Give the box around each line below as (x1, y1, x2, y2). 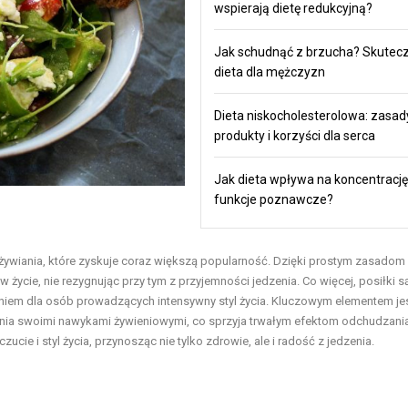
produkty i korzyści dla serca (213, 127, 375, 143)
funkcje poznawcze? (213, 191, 333, 207)
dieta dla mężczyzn (213, 64, 325, 79)
